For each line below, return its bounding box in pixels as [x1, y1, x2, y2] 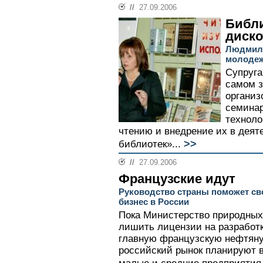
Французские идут [119, 171, 235, 187]
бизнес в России [119, 197, 189, 207]
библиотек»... [119, 139, 181, 150]
